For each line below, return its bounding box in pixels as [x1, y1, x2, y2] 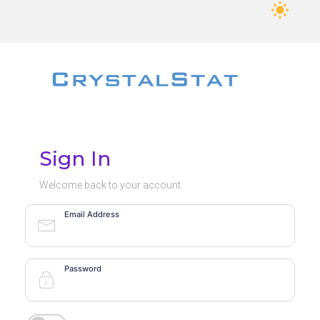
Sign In [39, 146, 111, 171]
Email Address [64, 209, 119, 219]
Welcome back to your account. [39, 179, 183, 191]
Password [64, 263, 101, 274]
